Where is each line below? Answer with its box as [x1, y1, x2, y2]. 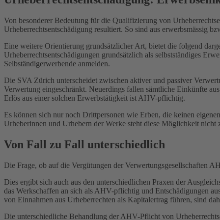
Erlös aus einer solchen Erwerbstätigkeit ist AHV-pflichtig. [4, 93, 185, 102]
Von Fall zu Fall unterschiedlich [4, 137, 165, 151]
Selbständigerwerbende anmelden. [4, 59, 110, 68]
